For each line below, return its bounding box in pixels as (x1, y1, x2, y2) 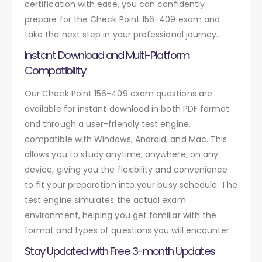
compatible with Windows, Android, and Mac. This (25, 133, 227, 145)
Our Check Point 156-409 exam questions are (25, 87, 212, 99)
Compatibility (25, 63, 85, 78)
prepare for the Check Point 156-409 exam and (25, 13, 220, 25)
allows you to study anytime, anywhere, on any (25, 148, 219, 160)
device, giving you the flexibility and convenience (25, 163, 228, 175)
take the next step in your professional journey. (25, 28, 219, 40)
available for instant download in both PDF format (25, 102, 230, 115)
